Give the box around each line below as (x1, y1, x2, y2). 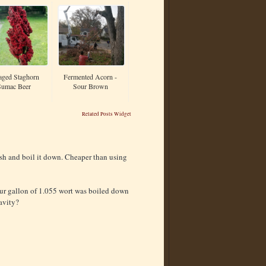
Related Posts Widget (82, 110, 131, 118)
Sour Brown (72, 81, 108, 91)
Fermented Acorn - (64, 72, 117, 82)
